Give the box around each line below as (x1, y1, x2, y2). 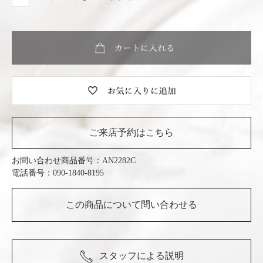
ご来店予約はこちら (89, 127, 174, 138)
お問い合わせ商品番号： (12, 156, 102, 166)
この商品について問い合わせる (66, 200, 197, 210)
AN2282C (102, 156, 136, 166)
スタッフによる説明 (97, 251, 184, 261)
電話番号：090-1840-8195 (12, 168, 104, 178)
